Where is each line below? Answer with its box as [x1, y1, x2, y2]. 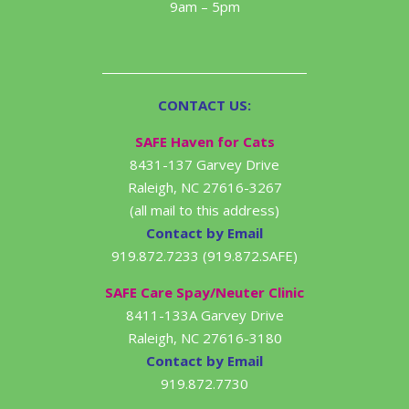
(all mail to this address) [130, 201, 279, 220]
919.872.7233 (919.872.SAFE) [111, 246, 298, 266]
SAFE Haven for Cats [134, 132, 275, 152]
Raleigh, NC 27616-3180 [127, 329, 282, 348]
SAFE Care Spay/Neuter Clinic [105, 283, 304, 302]
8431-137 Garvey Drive [130, 155, 279, 174]
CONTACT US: [158, 96, 251, 115]
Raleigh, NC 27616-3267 [127, 178, 282, 197]
